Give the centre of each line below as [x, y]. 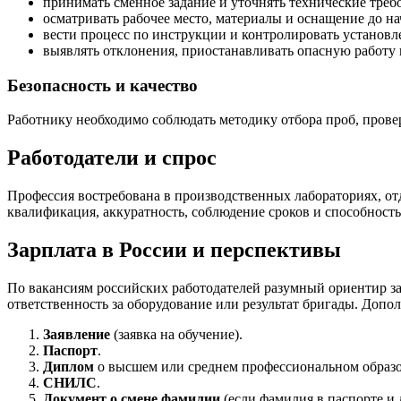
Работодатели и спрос [112, 158]
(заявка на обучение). [176, 334]
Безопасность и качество [102, 85]
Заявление [77, 334]
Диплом [68, 366]
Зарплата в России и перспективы [174, 250]
